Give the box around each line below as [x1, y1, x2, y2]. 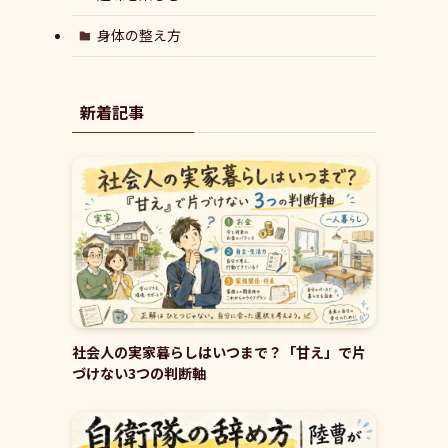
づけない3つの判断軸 [72, 362, 206, 383]
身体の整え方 [96, 25, 181, 46]
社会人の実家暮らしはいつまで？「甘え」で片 [72, 341, 366, 362]
